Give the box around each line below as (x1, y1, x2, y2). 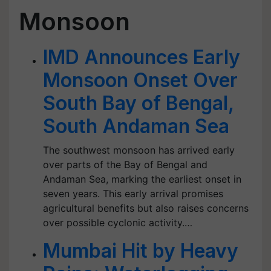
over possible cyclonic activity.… (43, 217, 192, 229)
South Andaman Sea (43, 114, 229, 138)
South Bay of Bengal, (43, 91, 233, 115)
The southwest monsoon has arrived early (43, 144, 235, 156)
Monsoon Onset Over (43, 68, 238, 92)
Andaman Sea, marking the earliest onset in (43, 173, 241, 185)
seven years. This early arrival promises (43, 188, 223, 200)
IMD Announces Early (43, 45, 240, 69)
